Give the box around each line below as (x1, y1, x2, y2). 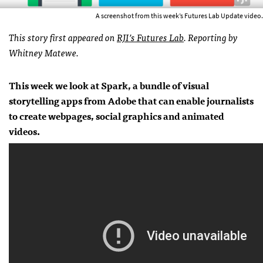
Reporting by (188, 29, 238, 45)
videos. (9, 123, 40, 139)
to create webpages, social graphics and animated (9, 108, 224, 124)
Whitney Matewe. (9, 45, 79, 60)
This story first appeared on (9, 29, 117, 45)
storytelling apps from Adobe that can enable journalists (9, 93, 254, 109)
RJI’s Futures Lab (117, 29, 184, 45)
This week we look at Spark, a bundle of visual (9, 77, 209, 93)
